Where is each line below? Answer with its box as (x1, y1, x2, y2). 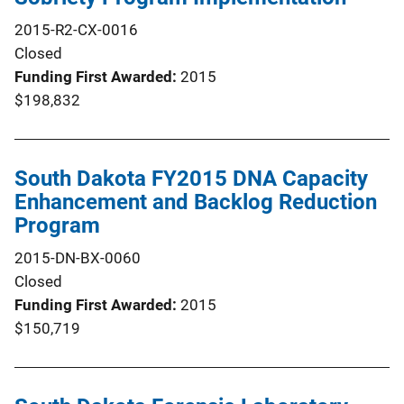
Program (14, 213, 100, 238)
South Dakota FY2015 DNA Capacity (14, 166, 368, 191)
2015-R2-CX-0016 (14, 21, 138, 39)
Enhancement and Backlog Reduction (14, 189, 377, 215)
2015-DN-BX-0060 (14, 249, 141, 267)
